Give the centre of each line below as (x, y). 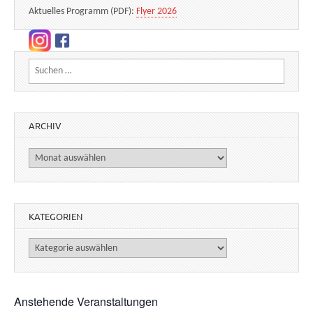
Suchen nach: (54, 67)
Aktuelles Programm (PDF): (82, 12)
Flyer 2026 (156, 12)
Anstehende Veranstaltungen (86, 302)
